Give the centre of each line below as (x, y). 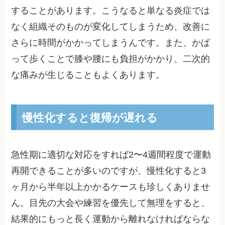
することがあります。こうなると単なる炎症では (111, 10)
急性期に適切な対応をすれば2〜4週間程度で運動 (111, 154)
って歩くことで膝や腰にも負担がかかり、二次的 (111, 59)
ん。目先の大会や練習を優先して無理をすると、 (111, 203)
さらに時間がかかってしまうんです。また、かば (111, 42)
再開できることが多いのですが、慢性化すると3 (109, 171)
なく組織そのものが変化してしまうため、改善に (111, 26)
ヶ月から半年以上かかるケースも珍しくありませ (111, 187)
